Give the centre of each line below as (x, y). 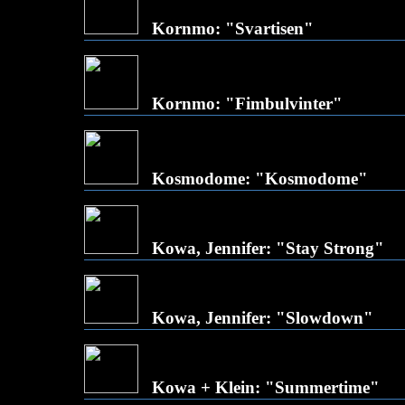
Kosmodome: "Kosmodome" (260, 179)
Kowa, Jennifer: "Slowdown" (263, 318)
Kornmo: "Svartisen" (233, 28)
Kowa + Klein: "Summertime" (266, 387)
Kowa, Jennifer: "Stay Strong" (268, 248)
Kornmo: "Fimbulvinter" (247, 104)
